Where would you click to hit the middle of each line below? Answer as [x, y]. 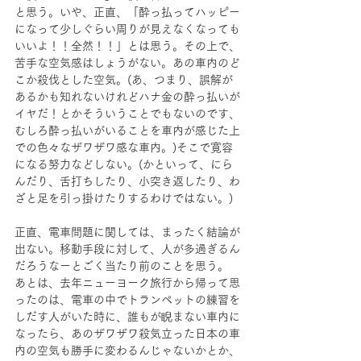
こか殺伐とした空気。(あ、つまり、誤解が [124, 80]
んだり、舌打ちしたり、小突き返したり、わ [127, 181]
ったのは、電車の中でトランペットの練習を [127, 300]
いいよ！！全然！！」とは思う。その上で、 [127, 46]
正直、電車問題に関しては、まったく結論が [127, 232]
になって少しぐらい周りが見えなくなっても [127, 29]
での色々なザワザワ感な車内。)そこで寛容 [124, 147]
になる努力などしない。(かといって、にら [124, 164]
